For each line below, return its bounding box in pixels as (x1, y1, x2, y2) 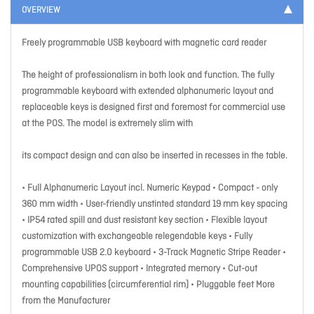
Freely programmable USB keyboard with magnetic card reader (22, 37, 266, 50)
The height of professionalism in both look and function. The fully (22, 69, 274, 82)
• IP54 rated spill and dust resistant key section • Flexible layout (22, 214, 267, 227)
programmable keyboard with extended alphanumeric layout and (22, 86, 273, 98)
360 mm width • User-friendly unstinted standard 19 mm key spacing (22, 198, 287, 211)
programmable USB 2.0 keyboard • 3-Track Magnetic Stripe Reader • (22, 247, 286, 259)
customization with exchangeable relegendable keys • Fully (22, 231, 252, 243)
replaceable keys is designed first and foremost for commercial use (22, 102, 285, 114)
